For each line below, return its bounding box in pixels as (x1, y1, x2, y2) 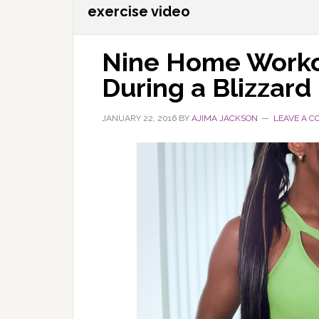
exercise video (88, 3, 190, 20)
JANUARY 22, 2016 (102, 113, 177, 123)
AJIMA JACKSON (192, 113, 258, 123)
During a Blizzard (102, 73, 311, 103)
